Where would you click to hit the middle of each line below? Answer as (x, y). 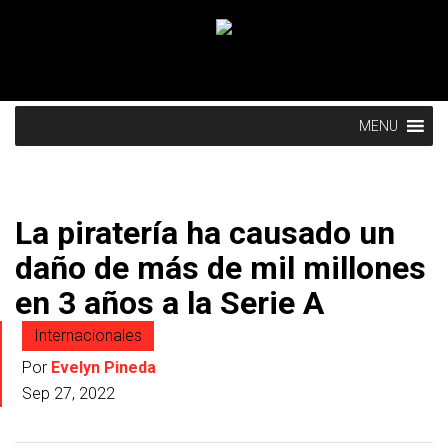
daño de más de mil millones (220, 268)
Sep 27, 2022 (68, 393)
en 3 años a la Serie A (169, 303)
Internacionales (88, 335)
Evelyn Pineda (103, 367)
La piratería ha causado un (205, 233)
